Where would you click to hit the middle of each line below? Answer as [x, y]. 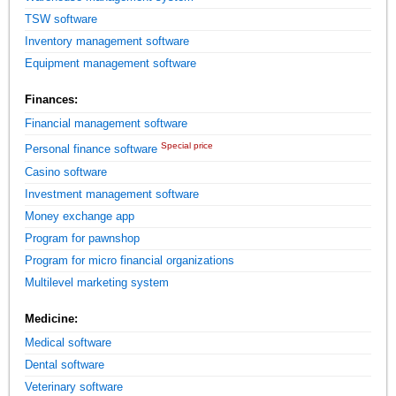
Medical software [69, 342]
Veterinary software [74, 386]
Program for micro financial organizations [130, 260]
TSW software [61, 19]
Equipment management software [111, 64]
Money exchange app [80, 216]
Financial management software [107, 124]
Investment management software [112, 194]
